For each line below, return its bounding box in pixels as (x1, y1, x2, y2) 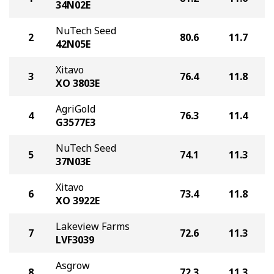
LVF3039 (56, 233, 94, 246)
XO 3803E (56, 76, 100, 90)
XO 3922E (56, 194, 100, 207)
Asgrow (56, 259, 90, 272)
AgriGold (56, 102, 95, 116)
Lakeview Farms (56, 220, 130, 233)
